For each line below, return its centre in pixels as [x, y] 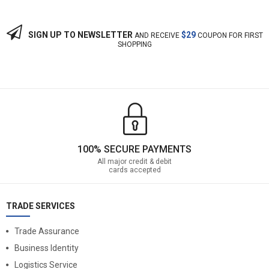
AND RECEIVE [157, 35]
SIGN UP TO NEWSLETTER [80, 35]
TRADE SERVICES [41, 206]
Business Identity [47, 248]
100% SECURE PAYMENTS [134, 149]
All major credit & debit [134, 161]
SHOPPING [134, 44]
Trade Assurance [47, 231]
